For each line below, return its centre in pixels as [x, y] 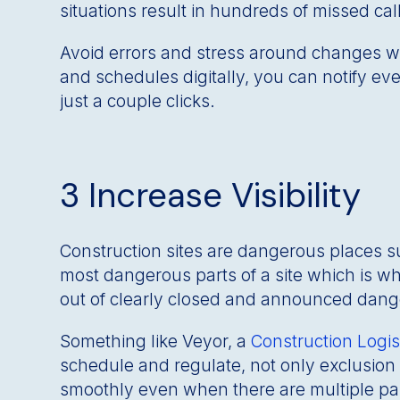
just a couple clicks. [138, 102]
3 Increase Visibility [211, 196]
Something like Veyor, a [156, 342]
